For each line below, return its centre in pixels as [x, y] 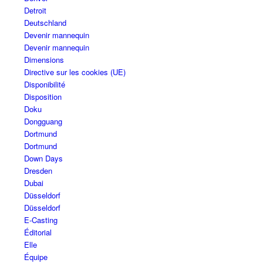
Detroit [35, 11]
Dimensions [44, 60]
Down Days [43, 159]
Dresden [38, 171]
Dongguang [43, 122]
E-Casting [41, 220]
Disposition [43, 97]
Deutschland [45, 23]
